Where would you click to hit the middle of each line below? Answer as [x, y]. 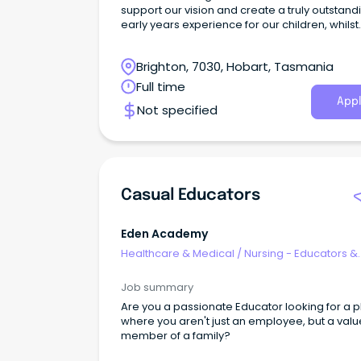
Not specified [177, 110]
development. [158, 68]
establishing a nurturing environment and [228, 39]
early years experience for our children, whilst [240, 25]
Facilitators [149, 268]
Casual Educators [191, 196]
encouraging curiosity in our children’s [220, 54]
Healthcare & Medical [178, 253]
